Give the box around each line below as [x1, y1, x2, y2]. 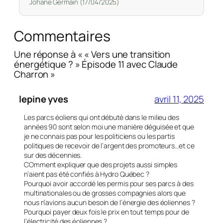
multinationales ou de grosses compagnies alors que [24, 188, 186, 198]
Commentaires [14, 26, 111, 46]
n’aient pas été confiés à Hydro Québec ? [24, 169, 149, 179]
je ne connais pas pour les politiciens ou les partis [24, 131, 175, 141]
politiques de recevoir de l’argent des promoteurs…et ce [24, 141, 195, 151]
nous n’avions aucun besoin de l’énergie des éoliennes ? [24, 198, 195, 208]
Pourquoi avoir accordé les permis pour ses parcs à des [24, 179, 194, 189]
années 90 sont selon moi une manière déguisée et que [24, 122, 194, 132]
